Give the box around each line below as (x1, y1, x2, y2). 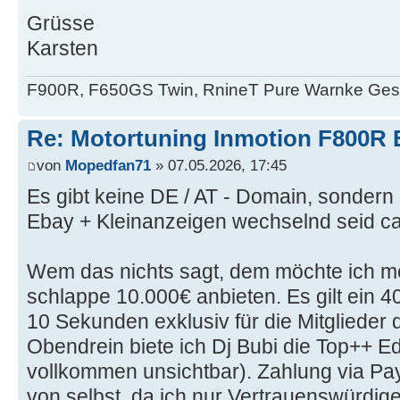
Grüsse (27, 11, 95, 35)
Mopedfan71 (65, 155, 151, 174)
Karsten (27, 36, 98, 60)
